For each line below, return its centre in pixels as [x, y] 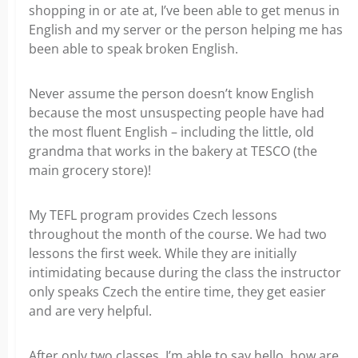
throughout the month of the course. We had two [178, 234]
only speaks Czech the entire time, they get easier [177, 291]
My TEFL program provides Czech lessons [153, 215]
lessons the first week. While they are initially [163, 253]
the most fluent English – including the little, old [171, 131]
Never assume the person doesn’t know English [171, 93]
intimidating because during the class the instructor [185, 272]
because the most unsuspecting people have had [177, 112]
